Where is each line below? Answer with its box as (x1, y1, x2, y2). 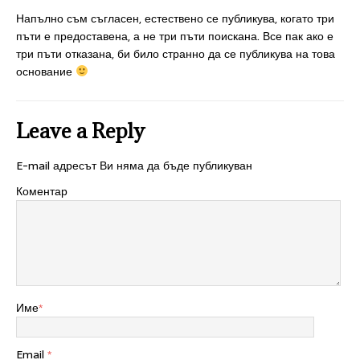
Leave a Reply (16, 117, 145, 144)
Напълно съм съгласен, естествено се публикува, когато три (16, 10, 334, 27)
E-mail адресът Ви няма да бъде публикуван (16, 157, 252, 174)
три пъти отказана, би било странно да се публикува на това (16, 45, 335, 63)
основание (16, 63, 76, 80)
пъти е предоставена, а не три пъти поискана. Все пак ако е (16, 27, 333, 45)
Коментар (16, 182, 67, 200)
